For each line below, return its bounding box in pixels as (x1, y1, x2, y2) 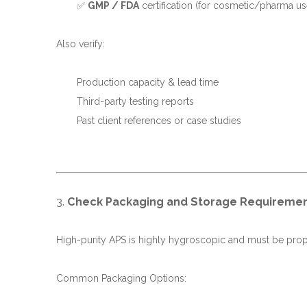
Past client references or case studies (77, 115, 241, 126)
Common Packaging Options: (56, 273, 186, 284)
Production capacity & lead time (77, 77, 219, 88)
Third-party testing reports (77, 96, 194, 107)
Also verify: (56, 38, 105, 49)
